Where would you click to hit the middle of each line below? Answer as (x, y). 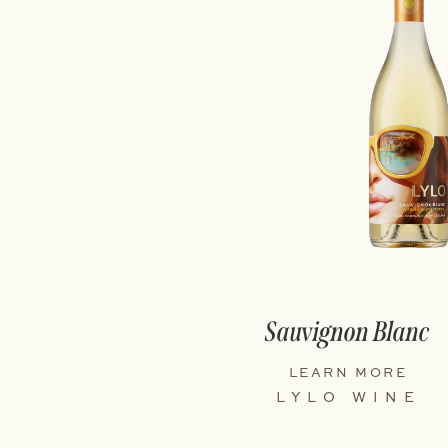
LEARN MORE (348, 372)
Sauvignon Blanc (348, 331)
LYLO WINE (348, 396)
